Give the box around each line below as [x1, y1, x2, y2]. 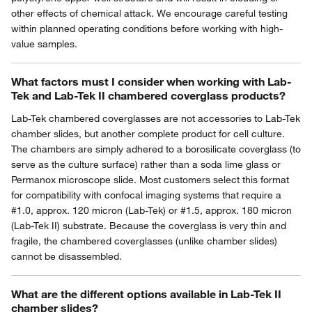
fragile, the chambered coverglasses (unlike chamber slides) [11, 235, 277, 247]
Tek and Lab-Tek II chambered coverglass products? [11, 88, 286, 102]
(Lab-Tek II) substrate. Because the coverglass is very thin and [11, 219, 286, 232]
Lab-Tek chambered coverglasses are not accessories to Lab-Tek [11, 112, 300, 125]
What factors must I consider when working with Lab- [11, 75, 292, 88]
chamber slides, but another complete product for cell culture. [11, 127, 285, 140]
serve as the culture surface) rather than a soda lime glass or [11, 158, 281, 171]
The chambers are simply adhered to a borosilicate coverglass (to [11, 143, 301, 155]
